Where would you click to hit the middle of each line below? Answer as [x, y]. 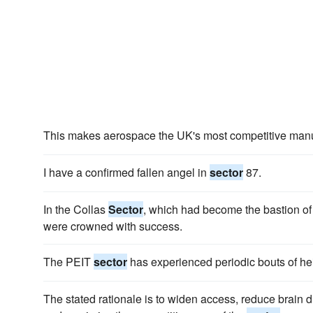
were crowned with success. [113, 226]
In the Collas [76, 209]
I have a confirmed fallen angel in [126, 172]
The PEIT [68, 262]
